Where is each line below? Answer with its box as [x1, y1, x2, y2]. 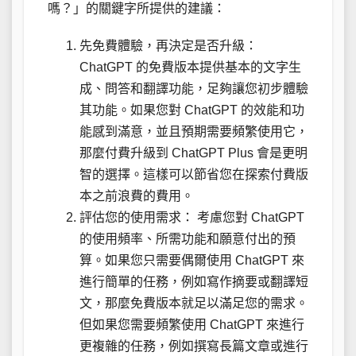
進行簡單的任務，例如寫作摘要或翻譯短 [79, 274, 308, 288]
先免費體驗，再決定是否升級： [79, 38, 257, 52]
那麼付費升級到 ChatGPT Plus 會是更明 [79, 145, 308, 160]
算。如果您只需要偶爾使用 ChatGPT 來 [79, 253, 304, 267]
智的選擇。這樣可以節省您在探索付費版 [79, 167, 308, 181]
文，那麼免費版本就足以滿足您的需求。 [79, 296, 308, 310]
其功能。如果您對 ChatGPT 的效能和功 [79, 103, 304, 117]
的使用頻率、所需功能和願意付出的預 [79, 231, 296, 246]
